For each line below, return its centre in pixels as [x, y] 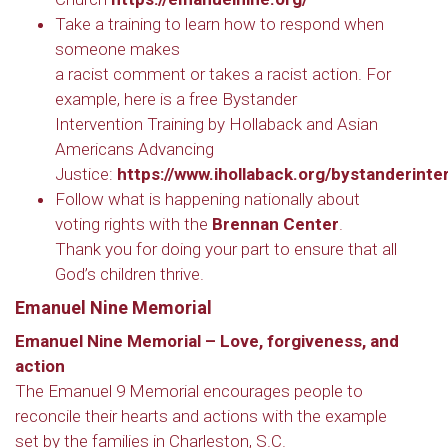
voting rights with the [133, 224]
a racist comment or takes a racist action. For [223, 74]
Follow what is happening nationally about [207, 199]
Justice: [86, 174]
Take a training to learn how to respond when [219, 24]
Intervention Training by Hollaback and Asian [216, 124]
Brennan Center [275, 224]
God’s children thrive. [129, 274]
